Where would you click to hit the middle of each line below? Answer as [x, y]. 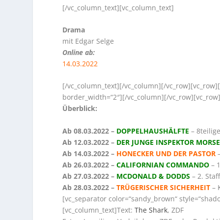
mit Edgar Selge [88, 41]
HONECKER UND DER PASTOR [166, 153]
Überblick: [80, 109]
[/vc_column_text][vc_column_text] [118, 7]
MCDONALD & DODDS [153, 176]
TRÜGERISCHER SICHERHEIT [164, 187]
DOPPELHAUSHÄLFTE [153, 131]
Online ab [78, 52]
